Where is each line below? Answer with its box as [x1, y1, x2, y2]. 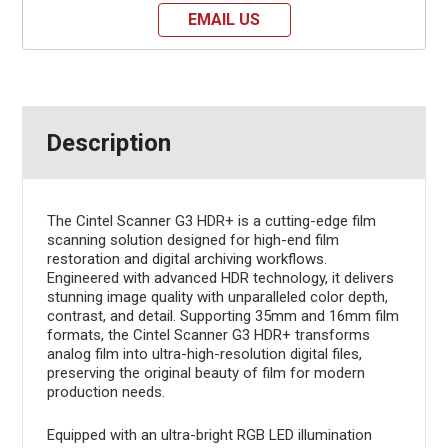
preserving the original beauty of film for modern [46, 363, 365, 382]
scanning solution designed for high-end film [46, 230, 339, 249]
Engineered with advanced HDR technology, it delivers [46, 268, 394, 287]
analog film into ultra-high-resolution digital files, [46, 344, 362, 363]
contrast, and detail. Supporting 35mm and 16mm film [46, 306, 399, 325]
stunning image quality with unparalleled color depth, [46, 287, 388, 306]
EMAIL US [188, 9, 260, 29]
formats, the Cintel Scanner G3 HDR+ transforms [46, 325, 370, 344]
